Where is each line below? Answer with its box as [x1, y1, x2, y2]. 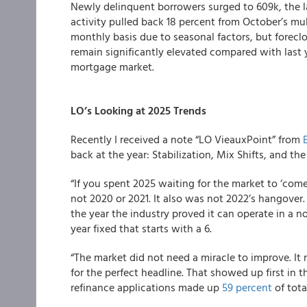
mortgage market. [71, 58, 154, 75]
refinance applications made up [71, 279, 222, 295]
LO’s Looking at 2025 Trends [71, 102, 206, 119]
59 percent [222, 279, 272, 295]
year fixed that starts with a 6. [71, 220, 212, 236]
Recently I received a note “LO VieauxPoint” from [71, 131, 303, 147]
